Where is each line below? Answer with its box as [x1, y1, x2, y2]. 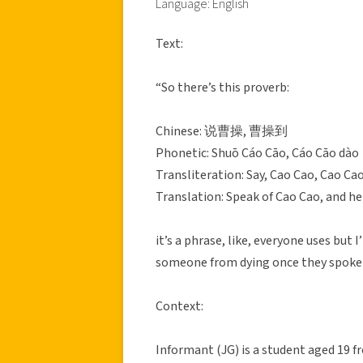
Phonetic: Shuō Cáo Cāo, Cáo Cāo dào [156, 143, 359, 162]
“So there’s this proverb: [156, 78, 289, 96]
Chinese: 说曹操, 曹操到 [156, 122, 288, 140]
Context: [156, 297, 203, 315]
